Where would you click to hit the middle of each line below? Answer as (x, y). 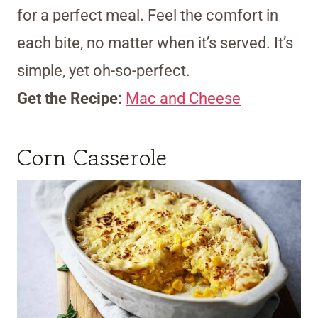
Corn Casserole (92, 158)
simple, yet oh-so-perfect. (104, 71)
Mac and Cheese (183, 99)
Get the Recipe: (71, 99)
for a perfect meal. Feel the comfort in (148, 16)
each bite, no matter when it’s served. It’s (155, 43)
